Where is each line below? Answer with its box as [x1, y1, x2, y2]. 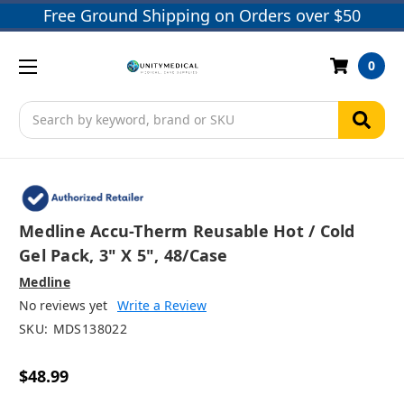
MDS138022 [52, 320, 128, 338]
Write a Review [116, 297, 207, 315]
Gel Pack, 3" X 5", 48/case [19, 244, 228, 267]
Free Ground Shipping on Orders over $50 [43, 5, 361, 26]
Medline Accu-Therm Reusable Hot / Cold [19, 220, 355, 243]
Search [19, 101, 60, 119]
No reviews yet [19, 297, 107, 315]
